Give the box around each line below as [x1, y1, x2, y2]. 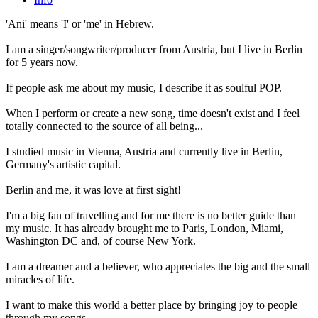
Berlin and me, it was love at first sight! [6, 184, 181, 197]
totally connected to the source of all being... [6, 120, 203, 133]
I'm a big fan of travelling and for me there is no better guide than [6, 209, 296, 222]
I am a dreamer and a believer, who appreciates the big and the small [6, 261, 310, 273]
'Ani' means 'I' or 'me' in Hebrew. [6, 18, 154, 31]
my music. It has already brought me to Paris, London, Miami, [6, 222, 283, 235]
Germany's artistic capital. [6, 158, 121, 171]
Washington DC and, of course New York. [6, 235, 196, 248]
